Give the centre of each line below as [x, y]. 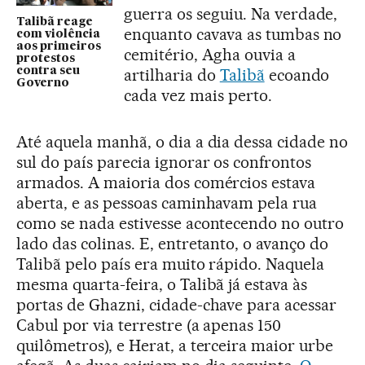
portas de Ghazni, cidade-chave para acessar [177, 305]
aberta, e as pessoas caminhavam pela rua [167, 203]
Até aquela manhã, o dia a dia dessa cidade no [182, 142]
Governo [43, 83]
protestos [46, 58]
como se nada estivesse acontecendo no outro [180, 223]
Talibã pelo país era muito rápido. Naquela [171, 264]
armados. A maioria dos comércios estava [166, 182]
